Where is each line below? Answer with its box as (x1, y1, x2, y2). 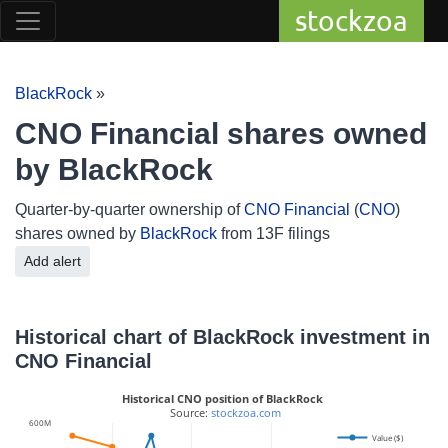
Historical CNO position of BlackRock (122, 391, 323, 406)
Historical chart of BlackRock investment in (15, 326, 430, 348)
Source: (167, 405, 211, 421)
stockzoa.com (211, 405, 281, 421)
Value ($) (372, 431, 405, 443)
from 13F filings (217, 225, 330, 242)
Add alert (53, 253, 81, 269)
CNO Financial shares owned (15, 117, 427, 150)
